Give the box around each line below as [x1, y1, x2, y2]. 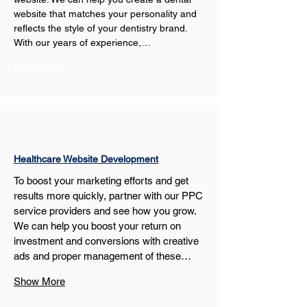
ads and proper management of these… [14, 250, 191, 262]
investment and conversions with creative [14, 235, 201, 247]
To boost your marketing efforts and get [14, 175, 191, 186]
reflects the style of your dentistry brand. [14, 23, 190, 34]
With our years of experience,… [14, 37, 151, 48]
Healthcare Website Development [14, 153, 158, 164]
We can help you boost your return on [14, 220, 184, 232]
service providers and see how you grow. [14, 205, 199, 217]
